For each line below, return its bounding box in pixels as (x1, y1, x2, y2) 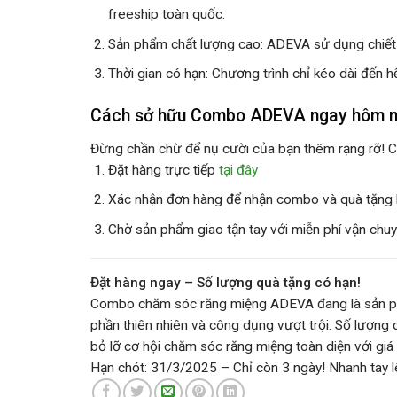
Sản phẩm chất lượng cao (108, 35, 261, 52)
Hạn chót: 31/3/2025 (90, 359, 217, 376)
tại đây (219, 161, 259, 178)
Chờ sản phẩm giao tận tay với (108, 221, 292, 237)
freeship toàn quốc (108, 6, 223, 23)
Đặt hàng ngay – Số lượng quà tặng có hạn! (90, 274, 361, 291)
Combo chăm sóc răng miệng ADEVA (90, 295, 314, 312)
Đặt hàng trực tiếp (108, 161, 220, 178)
